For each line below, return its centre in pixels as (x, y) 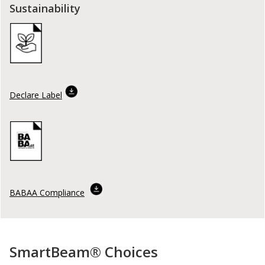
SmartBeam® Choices (84, 252)
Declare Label (36, 95)
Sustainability (45, 9)
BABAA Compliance (47, 193)
